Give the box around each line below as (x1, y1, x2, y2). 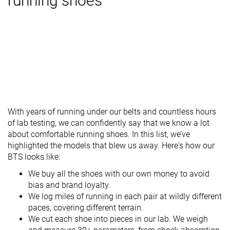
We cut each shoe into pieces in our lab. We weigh (28, 214, 208, 224)
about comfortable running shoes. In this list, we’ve (8, 129, 190, 140)
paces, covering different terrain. (28, 203, 143, 213)
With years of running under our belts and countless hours (8, 107, 216, 117)
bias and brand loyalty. (28, 180, 110, 190)
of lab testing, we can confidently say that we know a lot (8, 118, 209, 128)
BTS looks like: (8, 152, 60, 162)
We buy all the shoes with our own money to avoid (28, 169, 209, 179)
